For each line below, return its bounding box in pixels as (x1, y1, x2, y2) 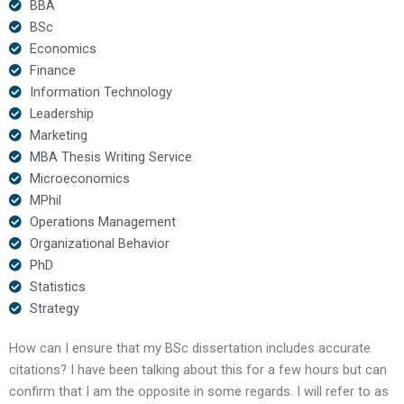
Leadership (29, 105, 94, 122)
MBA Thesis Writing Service (29, 148, 192, 165)
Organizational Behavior (29, 234, 170, 252)
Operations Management (29, 213, 176, 230)
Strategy (29, 299, 79, 317)
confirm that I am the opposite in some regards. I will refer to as (9, 382, 389, 399)
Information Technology (29, 83, 172, 100)
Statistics (29, 278, 86, 295)
